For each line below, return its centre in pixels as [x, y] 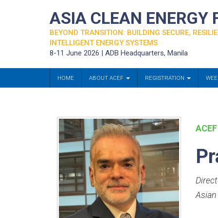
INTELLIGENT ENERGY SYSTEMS [104, 43]
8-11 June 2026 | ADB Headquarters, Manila [119, 53]
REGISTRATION [165, 78]
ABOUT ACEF [107, 78]
